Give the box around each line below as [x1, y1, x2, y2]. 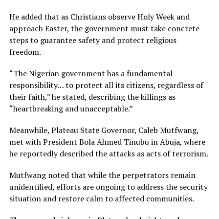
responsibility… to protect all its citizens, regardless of [9, 80, 203, 90]
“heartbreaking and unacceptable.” [9, 103, 133, 114]
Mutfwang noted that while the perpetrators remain [9, 170, 196, 180]
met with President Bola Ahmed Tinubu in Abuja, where [9, 136, 205, 147]
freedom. [9, 46, 41, 57]
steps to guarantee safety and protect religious [9, 35, 176, 45]
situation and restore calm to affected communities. [9, 193, 194, 204]
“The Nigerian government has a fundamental [9, 68, 173, 79]
